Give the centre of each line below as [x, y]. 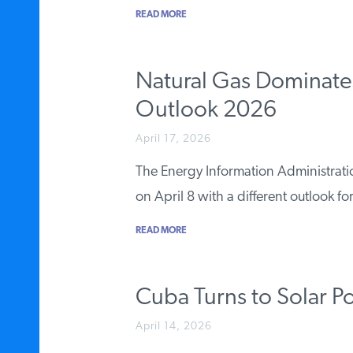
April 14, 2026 [174, 326]
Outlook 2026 [206, 110]
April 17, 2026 [173, 139]
